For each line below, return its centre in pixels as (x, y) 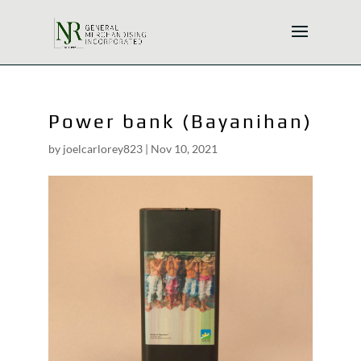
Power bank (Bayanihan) (180, 121)
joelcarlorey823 (102, 149)
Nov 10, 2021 (184, 149)
